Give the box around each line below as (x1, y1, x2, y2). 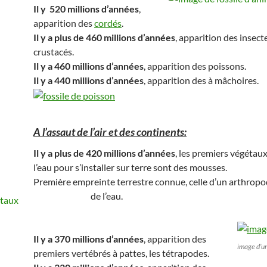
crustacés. (33, 45, 74, 57)
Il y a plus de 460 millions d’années (33, 31, 175, 43)
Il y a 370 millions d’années (33, 232, 144, 244)
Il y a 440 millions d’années (33, 74, 144, 86)
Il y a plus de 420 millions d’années (33, 147, 175, 159)
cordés (94, 17, 122, 29)
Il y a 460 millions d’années (33, 60, 144, 72)
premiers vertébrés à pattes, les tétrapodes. (33, 247, 209, 259)
